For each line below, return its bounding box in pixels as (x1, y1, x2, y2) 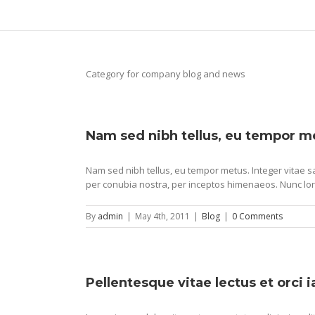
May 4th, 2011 (135, 210, 190, 222)
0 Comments (232, 210, 283, 222)
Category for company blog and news (86, 67, 245, 80)
